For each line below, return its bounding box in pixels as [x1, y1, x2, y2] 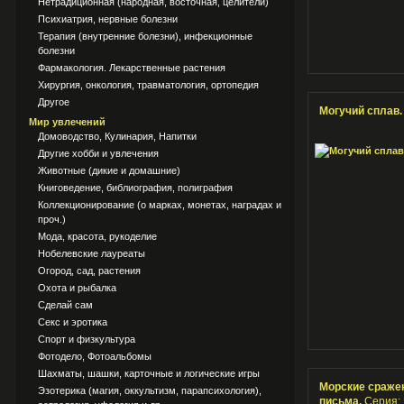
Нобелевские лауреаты [38, 248, 145, 259]
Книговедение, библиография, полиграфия [38, 182, 233, 193]
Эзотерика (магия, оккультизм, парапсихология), [38, 385, 262, 396]
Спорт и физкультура [38, 334, 135, 344]
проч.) [38, 214, 66, 225]
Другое [38, 96, 69, 107]
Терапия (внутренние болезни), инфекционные [38, 31, 252, 41]
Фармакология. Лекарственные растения [38, 62, 225, 73]
